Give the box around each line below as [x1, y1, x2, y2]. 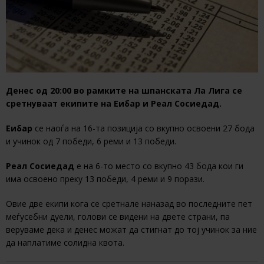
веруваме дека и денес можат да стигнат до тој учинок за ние [6, 224, 257, 236]
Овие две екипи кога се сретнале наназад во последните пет [6, 198, 252, 210]
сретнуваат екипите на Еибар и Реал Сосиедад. [6, 98, 222, 110]
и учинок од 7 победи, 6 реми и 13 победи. [6, 136, 176, 147]
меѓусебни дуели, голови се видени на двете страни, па [6, 211, 230, 223]
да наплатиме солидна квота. [6, 237, 124, 249]
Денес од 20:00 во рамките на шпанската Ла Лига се [6, 85, 242, 97]
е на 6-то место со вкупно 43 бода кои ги [74, 160, 243, 172]
